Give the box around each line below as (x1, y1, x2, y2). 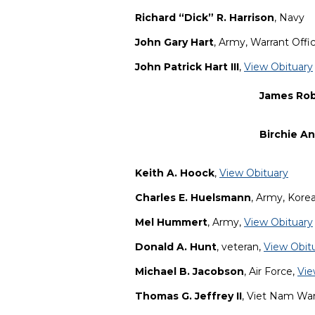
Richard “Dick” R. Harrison (135, 11, 274, 25)
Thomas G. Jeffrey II (135, 290, 242, 303)
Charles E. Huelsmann (135, 191, 251, 205)
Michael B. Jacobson (135, 265, 244, 278)
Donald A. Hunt (135, 240, 217, 254)
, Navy (274, 11, 304, 25)
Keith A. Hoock (135, 167, 214, 180)
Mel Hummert (135, 216, 207, 229)
